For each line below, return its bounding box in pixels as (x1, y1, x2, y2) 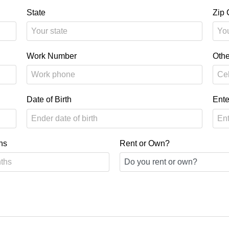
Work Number (27, 52, 77, 61)
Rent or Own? (120, 139, 170, 148)
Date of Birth (27, 95, 72, 104)
